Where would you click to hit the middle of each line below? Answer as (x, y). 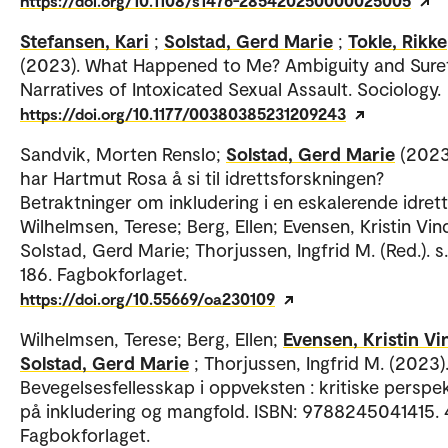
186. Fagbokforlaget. (103, 274)
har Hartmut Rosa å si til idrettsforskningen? (202, 178)
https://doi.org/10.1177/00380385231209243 (183, 114)
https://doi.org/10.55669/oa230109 (147, 299)
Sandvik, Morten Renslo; (123, 154)
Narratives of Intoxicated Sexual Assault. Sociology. (230, 89)
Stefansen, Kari (84, 41)
